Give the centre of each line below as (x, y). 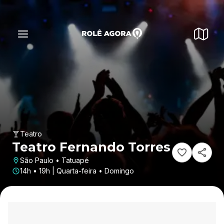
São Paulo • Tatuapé (54, 160)
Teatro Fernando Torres (91, 147)
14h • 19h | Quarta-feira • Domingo (77, 171)
